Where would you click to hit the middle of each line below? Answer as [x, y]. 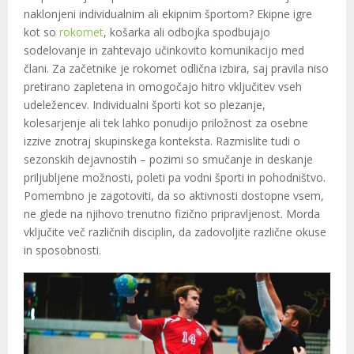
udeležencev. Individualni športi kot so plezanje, [145, 105]
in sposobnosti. [62, 250]
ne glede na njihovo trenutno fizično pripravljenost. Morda [172, 214]
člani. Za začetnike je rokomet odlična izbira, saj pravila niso [176, 68]
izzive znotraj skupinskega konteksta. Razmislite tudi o [162, 141]
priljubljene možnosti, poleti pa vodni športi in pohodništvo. [175, 177]
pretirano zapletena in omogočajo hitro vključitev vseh [163, 87]
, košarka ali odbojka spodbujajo [187, 32]
